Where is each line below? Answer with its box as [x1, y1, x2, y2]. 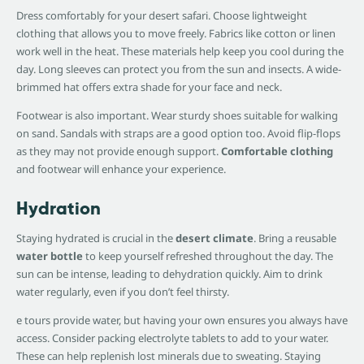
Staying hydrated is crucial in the [16, 231, 175, 246]
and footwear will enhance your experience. [16, 162, 226, 177]
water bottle [16, 249, 83, 264]
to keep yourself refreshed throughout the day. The [83, 249, 333, 264]
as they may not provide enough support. [16, 144, 221, 159]
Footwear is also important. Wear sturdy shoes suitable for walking [16, 108, 338, 123]
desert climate [175, 231, 253, 246]
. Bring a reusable [253, 231, 336, 246]
